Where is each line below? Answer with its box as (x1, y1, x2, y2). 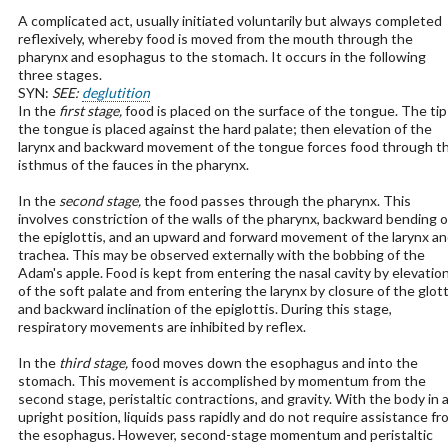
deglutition (81, 84, 150, 101)
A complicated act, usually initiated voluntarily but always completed (17, 12, 442, 29)
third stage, (58, 354, 128, 371)
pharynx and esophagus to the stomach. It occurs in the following (17, 48, 426, 65)
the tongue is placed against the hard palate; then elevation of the (17, 120, 432, 137)
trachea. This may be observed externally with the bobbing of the (17, 246, 425, 263)
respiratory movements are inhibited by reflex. (17, 318, 306, 335)
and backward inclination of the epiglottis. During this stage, (17, 300, 392, 317)
